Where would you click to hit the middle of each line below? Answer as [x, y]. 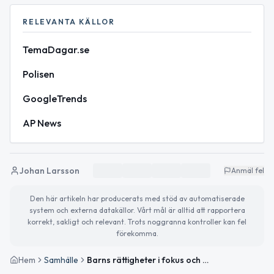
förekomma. [137, 233]
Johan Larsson [50, 170]
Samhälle [61, 260]
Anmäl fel [248, 170]
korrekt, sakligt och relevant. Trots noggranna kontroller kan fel [137, 221]
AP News [42, 123]
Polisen [39, 74]
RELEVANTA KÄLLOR [69, 21]
